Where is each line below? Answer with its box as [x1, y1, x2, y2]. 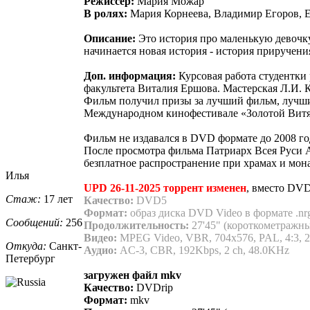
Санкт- [46, 239, 82, 252]
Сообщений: [6, 216, 63, 228]
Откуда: [6, 239, 46, 252]
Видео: [84, 231, 117, 244]
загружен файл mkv [84, 268, 181, 281]
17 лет [41, 192, 73, 205]
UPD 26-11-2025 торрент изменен [84, 181, 246, 194]
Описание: [84, 32, 136, 44]
